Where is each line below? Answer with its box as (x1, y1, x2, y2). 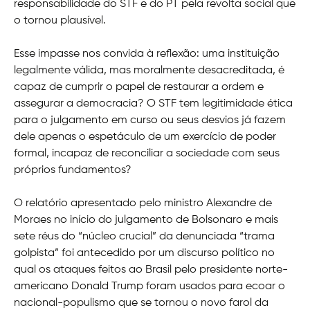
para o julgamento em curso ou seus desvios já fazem (14, 115, 286, 127)
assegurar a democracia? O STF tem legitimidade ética (14, 98, 293, 110)
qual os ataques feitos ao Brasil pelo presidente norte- (14, 264, 288, 276)
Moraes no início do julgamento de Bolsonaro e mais (14, 215, 278, 226)
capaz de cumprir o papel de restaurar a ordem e (14, 82, 264, 93)
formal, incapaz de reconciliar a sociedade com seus (14, 148, 280, 160)
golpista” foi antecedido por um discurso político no (14, 248, 275, 259)
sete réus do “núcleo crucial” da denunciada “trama (14, 231, 275, 243)
